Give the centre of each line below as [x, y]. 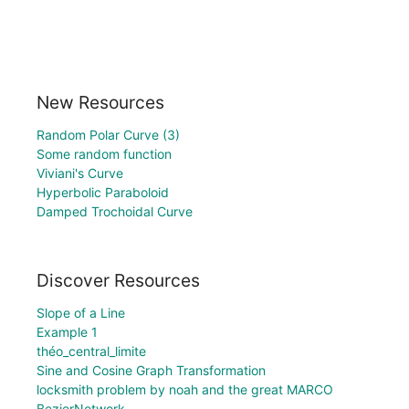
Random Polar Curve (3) [108, 134]
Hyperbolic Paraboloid [103, 192]
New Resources [100, 102]
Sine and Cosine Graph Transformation [151, 371]
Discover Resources [118, 281]
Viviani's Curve [80, 173]
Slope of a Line [81, 313]
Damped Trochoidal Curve [115, 211]
